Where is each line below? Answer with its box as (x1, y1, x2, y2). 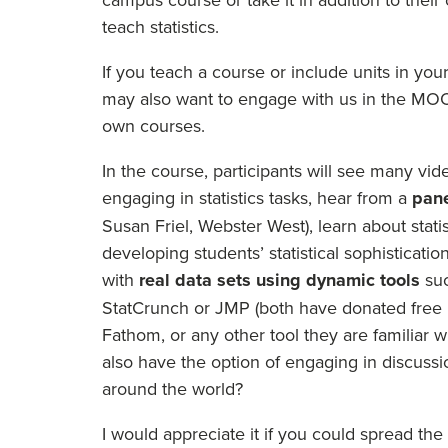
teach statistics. (102, 14, 219, 39)
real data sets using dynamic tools (139, 267, 420, 293)
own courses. (102, 113, 205, 138)
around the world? (102, 376, 243, 401)
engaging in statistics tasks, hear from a (102, 185, 412, 210)
